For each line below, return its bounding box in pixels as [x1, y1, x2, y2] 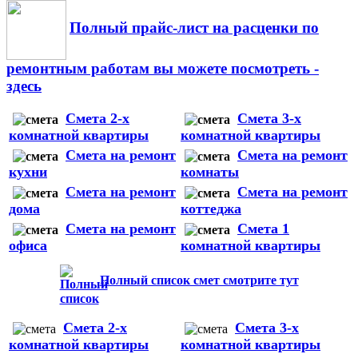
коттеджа [181, 200, 241, 217]
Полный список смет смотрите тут [99, 272, 299, 287]
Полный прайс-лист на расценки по [70, 18, 319, 36]
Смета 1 [237, 220, 289, 237]
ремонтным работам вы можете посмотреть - [6, 59, 319, 77]
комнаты [181, 163, 239, 180]
